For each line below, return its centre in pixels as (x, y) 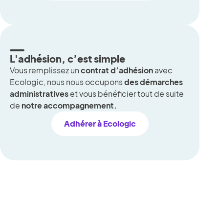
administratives (39, 94)
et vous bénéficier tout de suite (126, 94)
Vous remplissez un (45, 70)
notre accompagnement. (69, 105)
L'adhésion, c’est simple (67, 58)
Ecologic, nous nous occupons (67, 82)
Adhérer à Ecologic (100, 123)
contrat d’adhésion (118, 70)
